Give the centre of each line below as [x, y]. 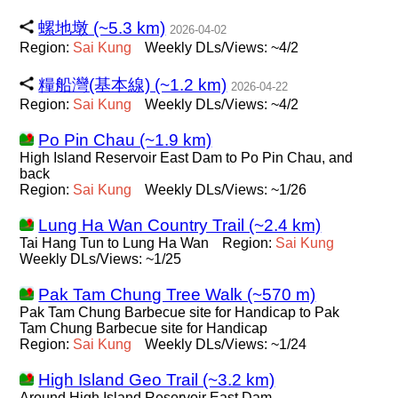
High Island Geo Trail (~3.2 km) [157, 380]
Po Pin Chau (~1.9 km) [125, 140]
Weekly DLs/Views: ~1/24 [226, 344]
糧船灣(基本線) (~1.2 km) [133, 85]
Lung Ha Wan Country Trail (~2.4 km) [180, 225]
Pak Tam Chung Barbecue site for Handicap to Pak [180, 312]
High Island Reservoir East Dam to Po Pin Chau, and [187, 158]
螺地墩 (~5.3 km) [102, 28]
